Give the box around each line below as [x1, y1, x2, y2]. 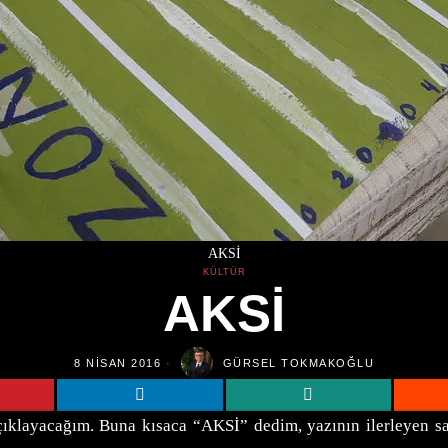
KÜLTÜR [202, 267, 246, 277]
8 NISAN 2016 [74, 356, 161, 369]
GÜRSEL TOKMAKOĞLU [222, 356, 374, 369]
